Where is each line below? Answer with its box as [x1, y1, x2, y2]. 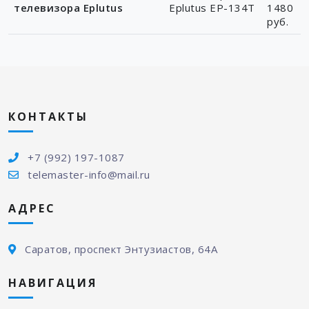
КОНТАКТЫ [8, 109, 88, 125]
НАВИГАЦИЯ [8, 275, 97, 291]
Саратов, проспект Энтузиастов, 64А [25, 242, 217, 256]
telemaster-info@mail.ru [28, 168, 150, 182]
